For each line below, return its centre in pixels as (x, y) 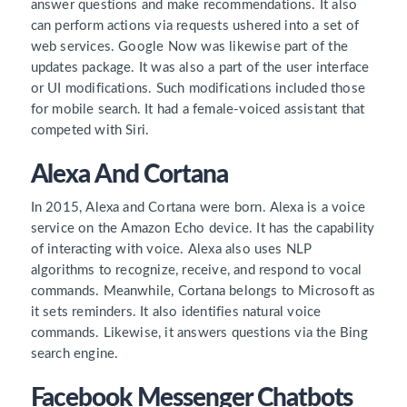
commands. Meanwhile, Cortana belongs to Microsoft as (203, 291)
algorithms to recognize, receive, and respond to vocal (196, 270)
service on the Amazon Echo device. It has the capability (203, 228)
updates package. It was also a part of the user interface (200, 67)
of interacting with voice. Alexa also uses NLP (171, 249)
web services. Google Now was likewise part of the (189, 46)
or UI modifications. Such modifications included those (198, 88)
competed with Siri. (92, 130)
